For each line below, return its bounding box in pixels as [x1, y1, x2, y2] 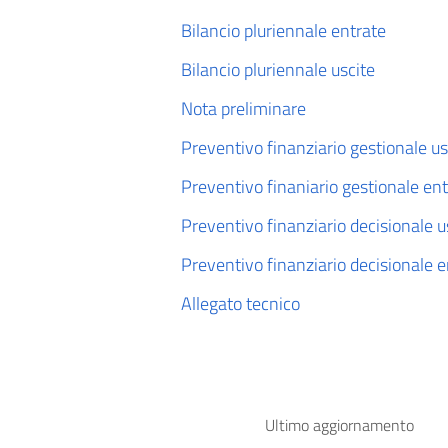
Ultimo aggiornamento [265, 413, 415, 437]
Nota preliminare [181, 95, 306, 122]
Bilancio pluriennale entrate [181, 17, 386, 44]
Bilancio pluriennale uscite [181, 56, 375, 83]
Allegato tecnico [181, 290, 300, 317]
